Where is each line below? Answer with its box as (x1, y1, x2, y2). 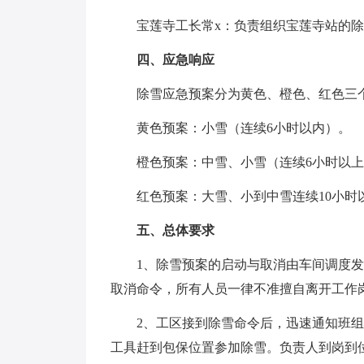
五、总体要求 (136, 223, 214, 237)
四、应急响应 (136, 53, 214, 67)
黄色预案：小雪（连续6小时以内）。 (136, 121, 351, 135)
